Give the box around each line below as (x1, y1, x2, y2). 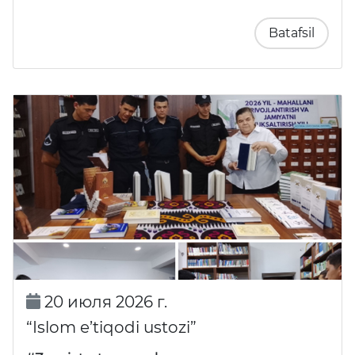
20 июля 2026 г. (40, 292, 167, 311)
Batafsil (269, 25, 315, 40)
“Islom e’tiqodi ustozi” (26, 317, 197, 337)
